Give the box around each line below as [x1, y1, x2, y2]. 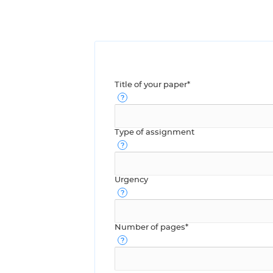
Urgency [115, 176, 148, 185]
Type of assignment [115, 129, 194, 137]
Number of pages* [115, 224, 188, 232]
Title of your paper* [115, 81, 190, 90]
